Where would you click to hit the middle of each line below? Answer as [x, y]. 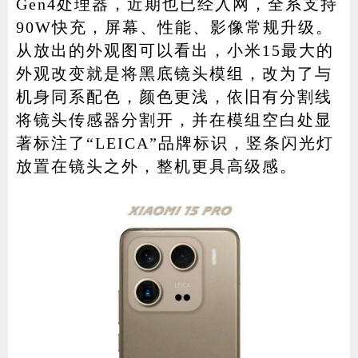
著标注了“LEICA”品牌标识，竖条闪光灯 [175, 143]
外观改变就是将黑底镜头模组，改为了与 [174, 73]
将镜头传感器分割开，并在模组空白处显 [174, 119]
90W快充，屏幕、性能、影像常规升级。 [174, 27]
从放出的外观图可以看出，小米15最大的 [175, 50]
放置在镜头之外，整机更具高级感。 [156, 166]
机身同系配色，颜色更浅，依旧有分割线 [174, 96]
